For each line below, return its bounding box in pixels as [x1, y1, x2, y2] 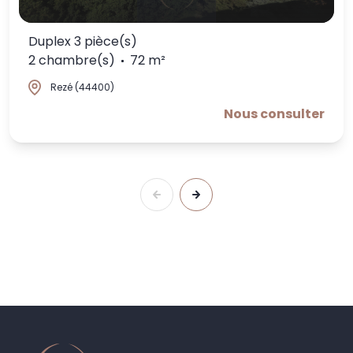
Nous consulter [224, 105, 325, 124]
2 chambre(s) [28, 51, 115, 70]
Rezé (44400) [50, 80, 114, 95]
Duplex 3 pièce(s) [28, 32, 137, 51]
